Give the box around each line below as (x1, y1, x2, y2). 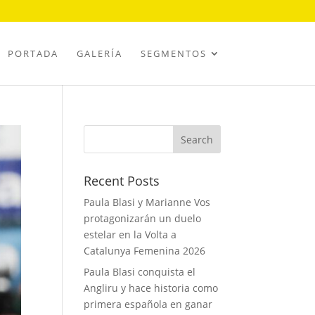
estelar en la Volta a (84, 228, 177, 241)
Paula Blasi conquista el (84, 265, 196, 278)
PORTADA (7, 47, 58, 60)
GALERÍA (76, 47, 122, 60)
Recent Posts (84, 172, 160, 189)
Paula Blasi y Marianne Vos (84, 195, 211, 209)
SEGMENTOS (140, 47, 207, 60)
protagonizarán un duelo (84, 212, 202, 225)
